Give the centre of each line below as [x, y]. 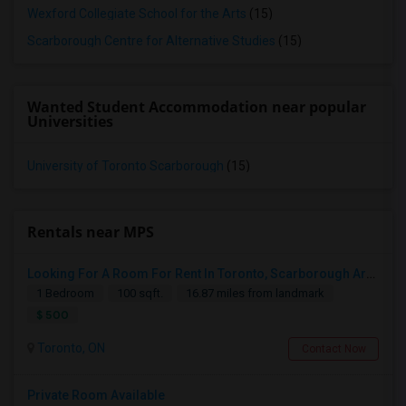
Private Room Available [96, 395]
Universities [70, 121]
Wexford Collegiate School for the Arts [137, 14]
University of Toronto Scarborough [126, 166]
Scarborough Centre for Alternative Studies [151, 41]
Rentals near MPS [91, 232]
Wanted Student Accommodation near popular [197, 107]
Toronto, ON [70, 348]
